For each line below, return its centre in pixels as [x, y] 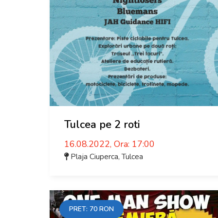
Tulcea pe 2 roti [102, 125]
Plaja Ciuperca [94, 157]
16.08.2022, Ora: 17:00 [109, 144]
